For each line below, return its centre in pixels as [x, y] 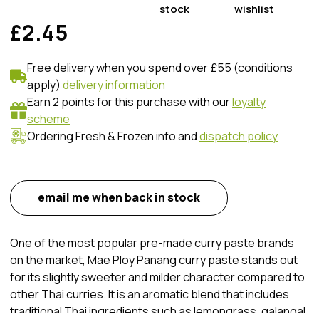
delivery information [114, 85]
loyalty [249, 102]
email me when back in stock [119, 197]
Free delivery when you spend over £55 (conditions [160, 68]
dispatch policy [239, 136]
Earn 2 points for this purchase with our [129, 102]
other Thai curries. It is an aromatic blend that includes [150, 294]
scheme [48, 119]
